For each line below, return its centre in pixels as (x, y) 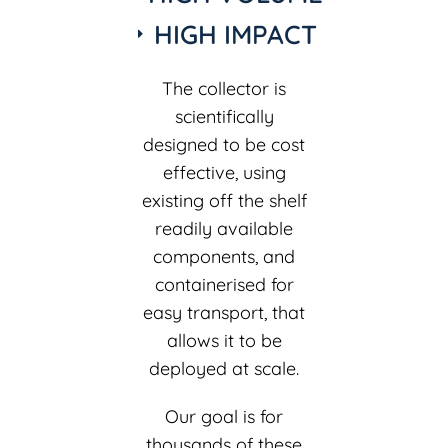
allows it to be (224, 340)
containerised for (224, 284)
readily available (224, 228)
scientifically (224, 116)
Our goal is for (224, 416)
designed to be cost (224, 144)
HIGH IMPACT (235, 34)
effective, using (224, 172)
